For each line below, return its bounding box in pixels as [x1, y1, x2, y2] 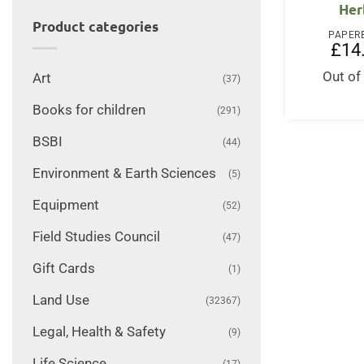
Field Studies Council [32, 228, 160, 245]
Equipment [32, 197, 99, 213]
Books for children [32, 102, 145, 118]
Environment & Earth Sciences [32, 165, 216, 181]
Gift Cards [32, 260, 95, 276]
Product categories [32, 18, 158, 36]
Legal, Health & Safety [32, 323, 166, 340]
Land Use [32, 292, 89, 308]
